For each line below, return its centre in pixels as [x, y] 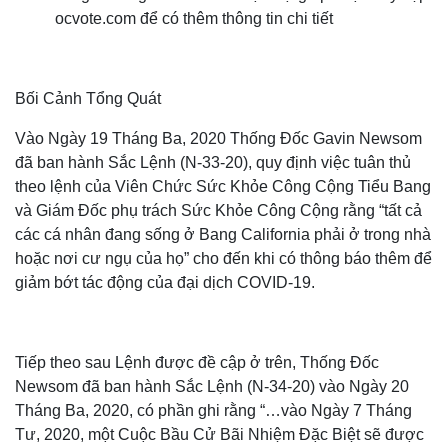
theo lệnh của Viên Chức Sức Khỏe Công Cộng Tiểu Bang [223, 186]
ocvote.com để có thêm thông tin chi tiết [194, 18]
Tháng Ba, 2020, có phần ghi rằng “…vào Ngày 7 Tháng [213, 410]
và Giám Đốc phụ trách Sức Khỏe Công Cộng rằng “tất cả [218, 210]
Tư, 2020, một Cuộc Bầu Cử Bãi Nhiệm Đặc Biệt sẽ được [219, 434]
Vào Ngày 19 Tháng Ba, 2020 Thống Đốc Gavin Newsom [218, 138]
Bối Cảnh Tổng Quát [88, 98]
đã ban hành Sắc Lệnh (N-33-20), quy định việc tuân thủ [213, 162]
